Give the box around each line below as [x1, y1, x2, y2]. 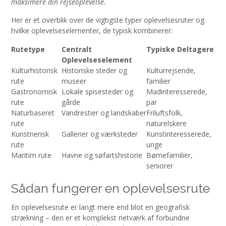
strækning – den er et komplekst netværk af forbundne [11, 213, 190, 223]
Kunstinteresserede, [146, 129, 211, 139]
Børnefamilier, [146, 150, 193, 160]
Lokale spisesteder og [62, 86, 133, 96]
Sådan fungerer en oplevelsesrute [11, 180, 210, 196]
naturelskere [146, 118, 187, 128]
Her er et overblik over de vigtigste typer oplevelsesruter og [11, 15, 204, 25]
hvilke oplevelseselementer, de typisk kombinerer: [11, 26, 173, 36]
